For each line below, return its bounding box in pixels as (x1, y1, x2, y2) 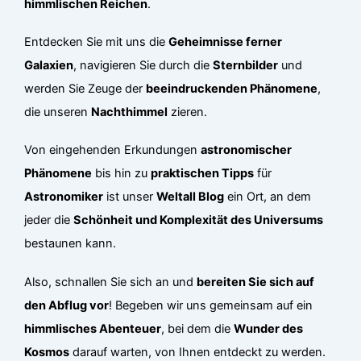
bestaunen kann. (24, 236, 117, 251)
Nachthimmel (91, 105, 168, 120)
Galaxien (24, 58, 74, 73)
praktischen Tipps (151, 166, 255, 181)
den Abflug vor (24, 297, 110, 313)
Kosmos (24, 344, 70, 359)
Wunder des (234, 321, 304, 336)
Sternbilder (213, 58, 279, 73)
